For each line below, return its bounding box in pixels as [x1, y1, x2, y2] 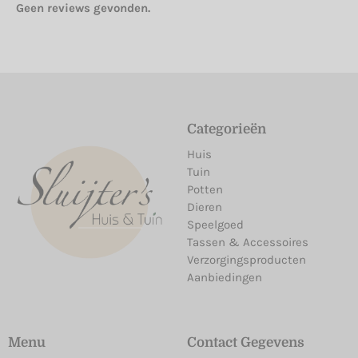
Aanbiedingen [187, 270, 262, 285]
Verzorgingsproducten [187, 253, 306, 268]
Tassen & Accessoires [187, 235, 308, 250]
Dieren [187, 200, 222, 215]
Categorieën [187, 121, 266, 137]
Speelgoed [187, 217, 244, 233]
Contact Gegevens [187, 335, 304, 351]
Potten [187, 182, 223, 197]
